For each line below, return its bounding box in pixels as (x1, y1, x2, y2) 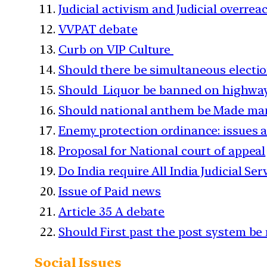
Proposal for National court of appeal (58, 143, 266, 158)
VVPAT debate (58, 21, 138, 36)
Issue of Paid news (58, 184, 162, 198)
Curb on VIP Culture (58, 42, 173, 57)
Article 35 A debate (58, 204, 165, 219)
